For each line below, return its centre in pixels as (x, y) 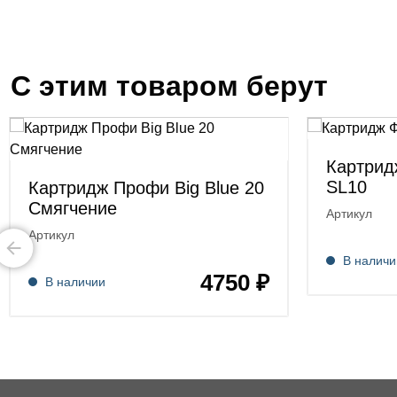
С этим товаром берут (169, 86)
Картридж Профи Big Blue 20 (146, 188)
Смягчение (73, 208)
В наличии (75, 282)
